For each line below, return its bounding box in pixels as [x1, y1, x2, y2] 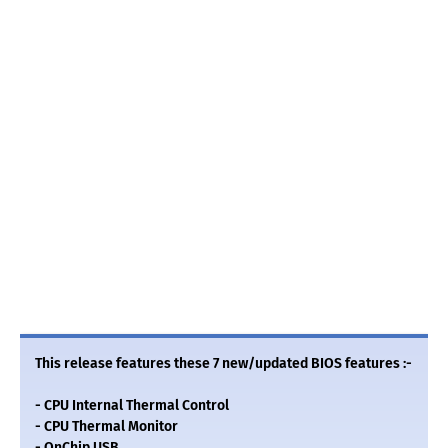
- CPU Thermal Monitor [35, 418, 178, 436]
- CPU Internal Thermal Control [35, 397, 229, 415]
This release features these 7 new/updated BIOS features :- [35, 355, 412, 373]
